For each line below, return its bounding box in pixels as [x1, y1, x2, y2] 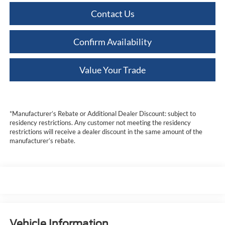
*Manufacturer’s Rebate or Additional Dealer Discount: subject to [9, 109, 196, 118]
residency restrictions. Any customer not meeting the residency [9, 119, 191, 127]
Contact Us [90, 8, 135, 20]
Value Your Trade [79, 64, 146, 76]
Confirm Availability [73, 36, 152, 48]
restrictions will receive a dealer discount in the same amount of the [9, 128, 202, 136]
